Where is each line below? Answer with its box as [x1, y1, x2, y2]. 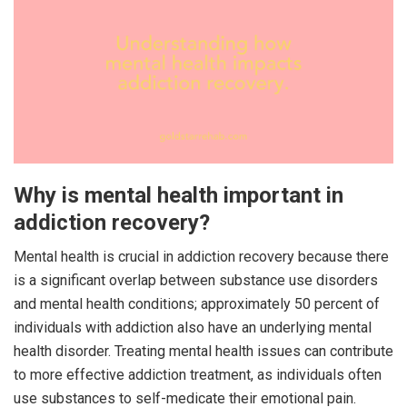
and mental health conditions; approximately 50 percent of [14, 294, 380, 313]
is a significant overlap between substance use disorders [14, 271, 378, 289]
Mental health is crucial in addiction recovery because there [14, 247, 389, 265]
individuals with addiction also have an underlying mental [14, 318, 372, 336]
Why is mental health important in [14, 182, 343, 208]
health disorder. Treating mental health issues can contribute [14, 342, 393, 360]
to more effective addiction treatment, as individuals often [14, 365, 382, 383]
